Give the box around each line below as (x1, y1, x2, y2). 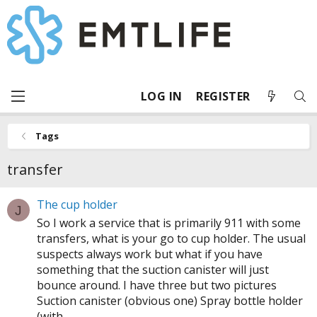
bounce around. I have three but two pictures (37, 277, 277, 294)
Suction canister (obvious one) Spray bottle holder (37, 293, 303, 309)
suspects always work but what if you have (37, 246, 263, 263)
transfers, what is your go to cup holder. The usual (37, 231, 306, 247)
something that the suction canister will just (37, 262, 269, 278)
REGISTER (196, 88, 250, 104)
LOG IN (141, 88, 183, 104)
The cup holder (37, 197, 117, 213)
